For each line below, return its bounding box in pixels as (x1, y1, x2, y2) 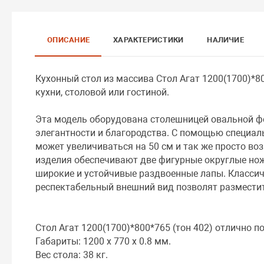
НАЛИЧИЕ (207, 35, 244, 44)
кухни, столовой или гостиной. (35, 86, 170, 98)
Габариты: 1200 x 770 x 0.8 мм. (35, 235, 171, 247)
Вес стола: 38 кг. (35, 249, 108, 260)
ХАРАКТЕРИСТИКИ (113, 35, 184, 44)
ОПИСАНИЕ (47, 35, 90, 44)
